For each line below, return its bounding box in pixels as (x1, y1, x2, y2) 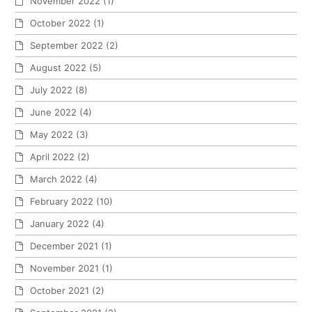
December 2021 (30, 240, 99, 252)
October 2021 (30, 285, 90, 297)
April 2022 (30, 151, 75, 163)
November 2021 (30, 263, 100, 274)
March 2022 (30, 173, 83, 185)
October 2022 (30, 17, 91, 29)
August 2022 (30, 62, 87, 74)
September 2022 (30, 40, 104, 52)
